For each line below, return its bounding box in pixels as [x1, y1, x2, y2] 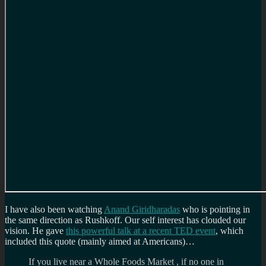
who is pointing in [180, 204, 250, 214]
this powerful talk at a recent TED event [66, 225, 216, 236]
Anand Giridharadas [104, 204, 180, 214]
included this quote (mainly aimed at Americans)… [5, 236, 195, 246]
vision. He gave [5, 225, 66, 236]
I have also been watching [5, 204, 104, 214]
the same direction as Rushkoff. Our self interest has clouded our [5, 214, 246, 225]
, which [216, 225, 243, 236]
